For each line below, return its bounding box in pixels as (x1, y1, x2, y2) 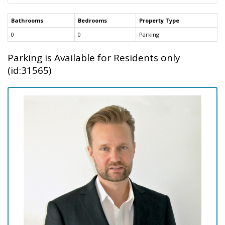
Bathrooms (11, 17, 43, 25)
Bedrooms (78, 17, 107, 25)
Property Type (139, 17, 179, 25)
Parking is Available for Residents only (8, 51, 180, 65)
